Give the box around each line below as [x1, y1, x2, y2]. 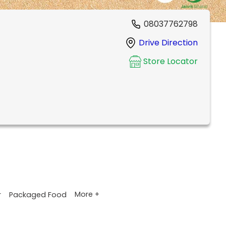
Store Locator [143, 55, 198, 68]
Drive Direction [139, 37, 198, 49]
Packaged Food [9, 189, 67, 200]
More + [75, 189, 99, 200]
